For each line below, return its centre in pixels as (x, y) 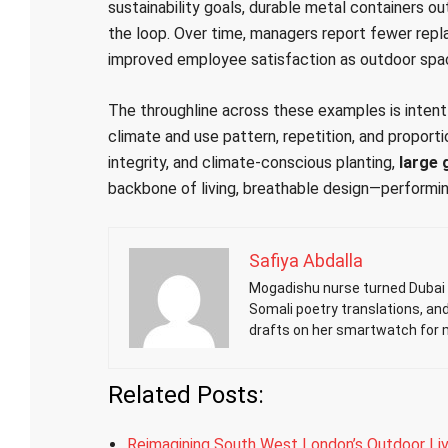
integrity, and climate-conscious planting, (253, 162)
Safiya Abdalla (305, 260)
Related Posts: (185, 395)
